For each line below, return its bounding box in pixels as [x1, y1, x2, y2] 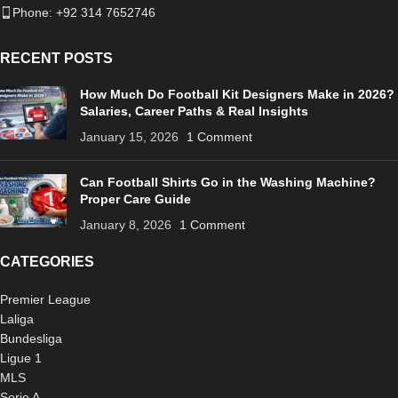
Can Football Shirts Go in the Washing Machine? [80, 174, 376, 189]
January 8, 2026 [80, 217, 171, 232]
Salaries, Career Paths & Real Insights [80, 103, 308, 118]
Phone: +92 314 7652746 [12, 4, 155, 20]
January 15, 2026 [80, 129, 179, 144]
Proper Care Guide [80, 191, 191, 206]
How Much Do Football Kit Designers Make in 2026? [80, 86, 394, 101]
